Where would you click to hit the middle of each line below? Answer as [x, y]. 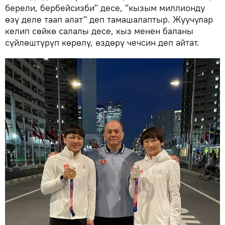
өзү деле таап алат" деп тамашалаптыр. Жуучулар [109, 20]
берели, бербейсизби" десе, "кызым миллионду [105, 8]
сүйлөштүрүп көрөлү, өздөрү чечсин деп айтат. [102, 43]
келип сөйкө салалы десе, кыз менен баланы [99, 31]
